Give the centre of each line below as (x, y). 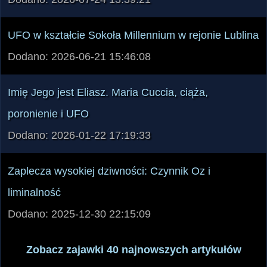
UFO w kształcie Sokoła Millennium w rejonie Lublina (133, 12)
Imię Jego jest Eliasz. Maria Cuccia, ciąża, (108, 69)
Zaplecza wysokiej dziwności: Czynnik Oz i (109, 148)
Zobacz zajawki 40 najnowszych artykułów (133, 227)
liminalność (34, 170)
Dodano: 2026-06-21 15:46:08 (79, 34)
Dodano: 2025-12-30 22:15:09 (79, 191)
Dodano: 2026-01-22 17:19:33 (79, 112)
